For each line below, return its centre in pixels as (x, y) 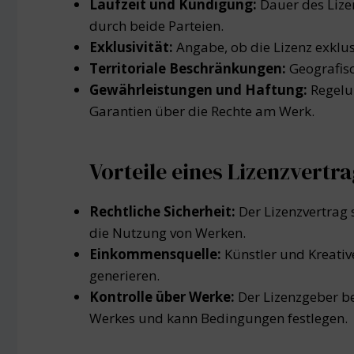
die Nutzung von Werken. (168, 233)
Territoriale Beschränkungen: (189, 69)
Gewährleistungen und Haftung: (200, 90)
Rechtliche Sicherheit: (164, 212)
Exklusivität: (133, 47)
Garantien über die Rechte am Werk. (202, 111)
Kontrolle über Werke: (164, 297)
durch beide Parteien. (156, 26)
